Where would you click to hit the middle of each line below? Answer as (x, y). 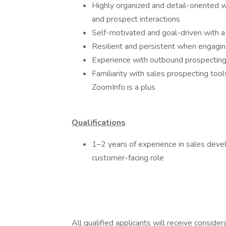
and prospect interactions (136, 19)
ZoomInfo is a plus (124, 87)
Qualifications (99, 123)
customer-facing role (128, 158)
